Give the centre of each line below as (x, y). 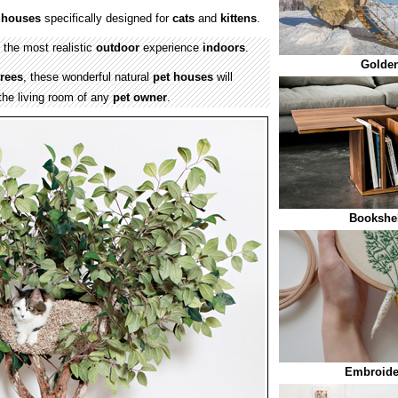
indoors (224, 48)
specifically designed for (107, 18)
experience (171, 48)
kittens (239, 18)
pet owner (140, 97)
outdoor (118, 48)
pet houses (183, 77)
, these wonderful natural (88, 77)
